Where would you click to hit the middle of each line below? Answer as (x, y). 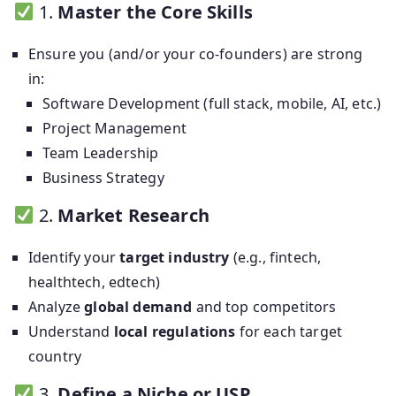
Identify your (74, 258)
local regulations (175, 332)
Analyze (57, 307)
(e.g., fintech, (275, 258)
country (55, 357)
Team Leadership (101, 153)
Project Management (114, 129)
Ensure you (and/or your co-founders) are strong (196, 54)
